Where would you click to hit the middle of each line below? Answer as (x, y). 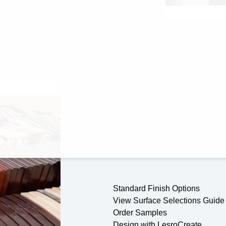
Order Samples (140, 212)
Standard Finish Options (156, 188)
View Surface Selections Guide (169, 200)
